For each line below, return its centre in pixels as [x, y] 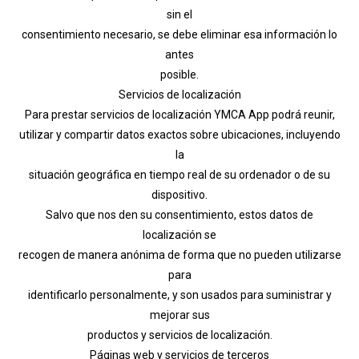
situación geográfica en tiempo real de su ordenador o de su [179, 174]
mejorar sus [179, 315]
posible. [179, 74]
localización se [179, 234]
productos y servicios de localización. [179, 335]
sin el [179, 14]
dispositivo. [179, 194]
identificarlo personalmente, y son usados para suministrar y [179, 294]
